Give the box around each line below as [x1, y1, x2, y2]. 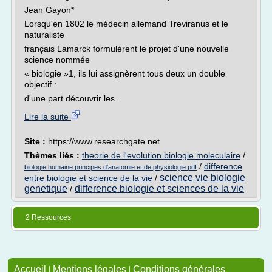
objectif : [24, 80, 56, 89]
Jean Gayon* [24, 5, 74, 15]
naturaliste [24, 30, 64, 39]
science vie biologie [160, 172, 245, 183]
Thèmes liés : [24, 151, 82, 160]
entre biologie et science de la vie [24, 173, 152, 183]
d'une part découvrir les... [24, 93, 122, 103]
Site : [24, 137, 48, 146]
